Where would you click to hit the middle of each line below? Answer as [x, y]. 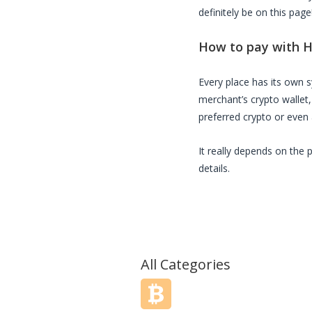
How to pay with [251, 47]
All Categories [186, 264]
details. [214, 168]
